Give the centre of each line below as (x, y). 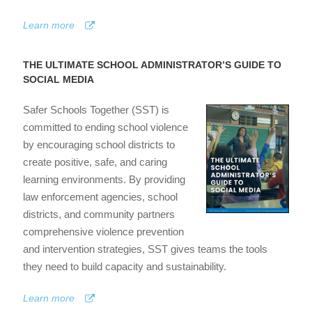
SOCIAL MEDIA (58, 79)
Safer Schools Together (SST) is (96, 109)
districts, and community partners (99, 214)
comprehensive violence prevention (103, 231)
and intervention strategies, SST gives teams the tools (145, 249)
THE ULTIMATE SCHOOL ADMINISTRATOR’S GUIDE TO (152, 64)
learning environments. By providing (104, 179)
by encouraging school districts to (99, 144)
